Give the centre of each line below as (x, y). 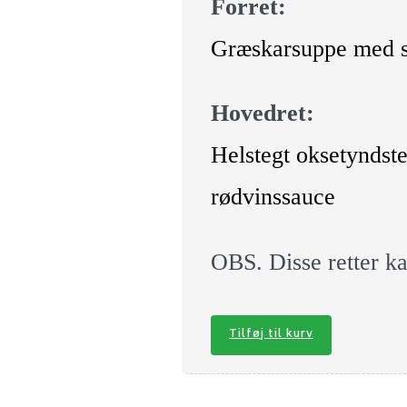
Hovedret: (263, 114)
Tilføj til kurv (271, 335)
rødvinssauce (273, 197)
